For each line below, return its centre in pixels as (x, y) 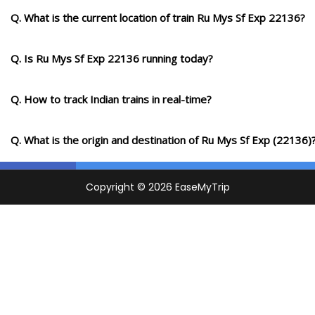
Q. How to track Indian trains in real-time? (111, 99)
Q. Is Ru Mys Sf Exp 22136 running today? (112, 59)
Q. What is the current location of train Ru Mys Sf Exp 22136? (158, 18)
